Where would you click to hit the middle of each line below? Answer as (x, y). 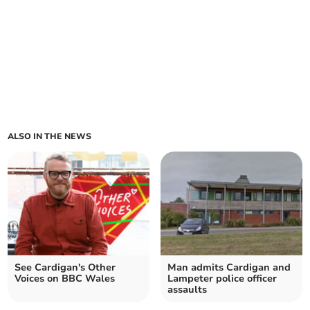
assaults (187, 290)
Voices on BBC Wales (65, 279)
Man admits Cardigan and (229, 268)
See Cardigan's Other (65, 268)
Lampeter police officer (222, 279)
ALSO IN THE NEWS (50, 137)
